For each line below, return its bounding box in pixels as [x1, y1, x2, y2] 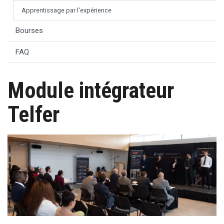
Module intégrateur [7, 77, 174, 104]
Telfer [7, 101, 59, 128]
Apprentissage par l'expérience [21, 6, 111, 14]
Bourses [15, 26, 43, 35]
